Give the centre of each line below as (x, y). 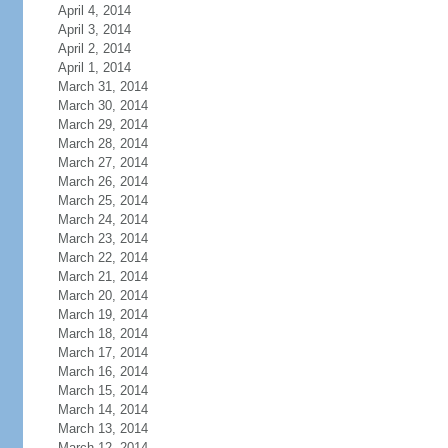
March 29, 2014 (102, 124)
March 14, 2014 (102, 409)
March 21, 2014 (102, 276)
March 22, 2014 (102, 257)
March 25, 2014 (102, 200)
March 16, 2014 (102, 371)
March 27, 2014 (102, 162)
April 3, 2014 (94, 29)
